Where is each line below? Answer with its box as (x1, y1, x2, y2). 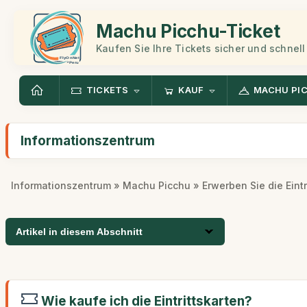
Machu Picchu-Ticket (96, 20, 280, 42)
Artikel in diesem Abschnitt (16, 226, 143, 237)
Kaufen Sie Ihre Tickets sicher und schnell (96, 42, 306, 54)
